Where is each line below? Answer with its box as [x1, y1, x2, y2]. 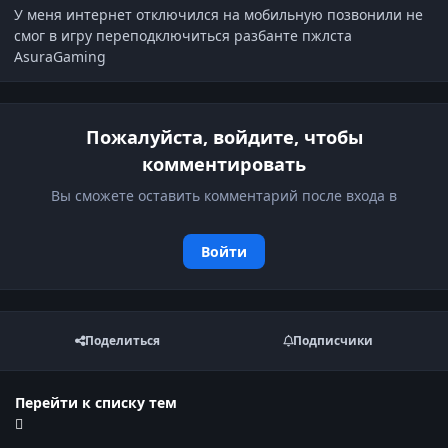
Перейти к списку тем [15, 392, 177, 412]
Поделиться [85, 332, 161, 350]
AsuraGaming [14, 47, 106, 67]
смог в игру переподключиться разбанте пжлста [14, 26, 352, 46]
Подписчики [292, 332, 373, 350]
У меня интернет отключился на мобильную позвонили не [14, 5, 423, 25]
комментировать [142, 151, 306, 176]
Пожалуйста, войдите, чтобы [85, 124, 363, 149]
